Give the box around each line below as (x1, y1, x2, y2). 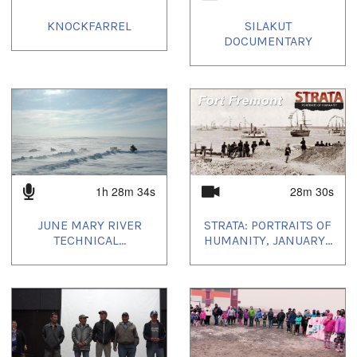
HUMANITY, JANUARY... (203, 233, 332, 249)
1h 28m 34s (96, 182, 155, 199)
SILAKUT (244, 18, 292, 33)
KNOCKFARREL (47, 18, 131, 33)
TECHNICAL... (53, 233, 126, 249)
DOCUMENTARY (223, 33, 312, 49)
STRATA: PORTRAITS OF (204, 218, 331, 233)
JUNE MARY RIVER (37, 218, 142, 233)
